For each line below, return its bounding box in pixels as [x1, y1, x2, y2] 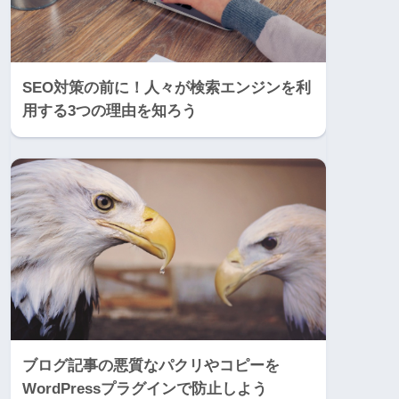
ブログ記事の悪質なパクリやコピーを [22, 356, 280, 374]
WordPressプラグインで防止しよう [22, 379, 267, 397]
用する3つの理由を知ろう [22, 102, 197, 119]
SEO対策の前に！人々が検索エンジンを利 [22, 78, 311, 96]
